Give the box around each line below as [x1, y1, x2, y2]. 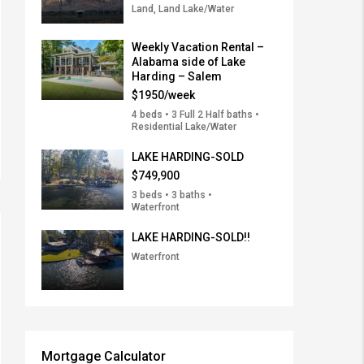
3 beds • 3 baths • [132, 189, 212, 201]
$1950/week [132, 89, 195, 102]
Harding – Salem [132, 70, 222, 84]
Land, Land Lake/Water [132, 3, 234, 15]
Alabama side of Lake [132, 55, 245, 69]
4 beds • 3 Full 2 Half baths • [132, 109, 259, 121]
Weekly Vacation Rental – [132, 41, 264, 54]
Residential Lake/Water [132, 121, 236, 133]
